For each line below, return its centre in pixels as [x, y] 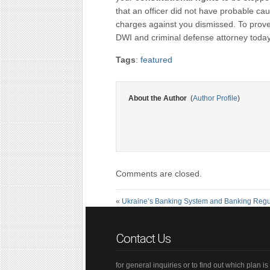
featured [156, 60]
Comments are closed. [159, 174]
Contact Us [143, 239]
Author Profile [215, 98]
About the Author [159, 98]
